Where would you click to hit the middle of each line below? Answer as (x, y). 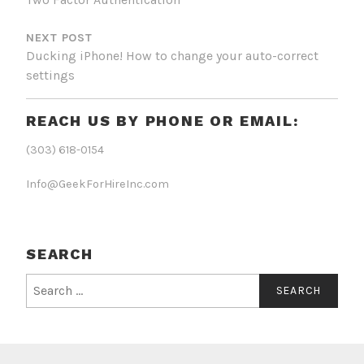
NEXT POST (59, 38)
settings (50, 76)
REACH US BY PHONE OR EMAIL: (162, 121)
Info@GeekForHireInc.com (97, 184)
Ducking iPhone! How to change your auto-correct (172, 56)
